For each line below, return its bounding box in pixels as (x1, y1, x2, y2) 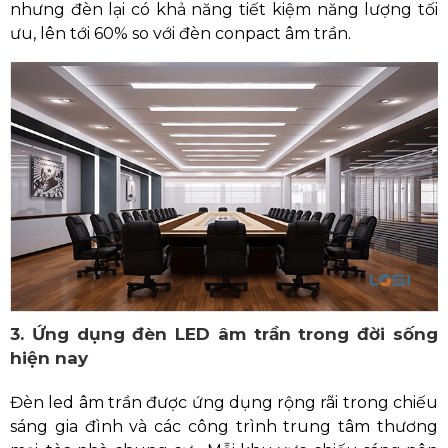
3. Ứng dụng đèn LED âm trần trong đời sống (10, 323, 438, 344)
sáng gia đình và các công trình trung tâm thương (10, 416, 438, 436)
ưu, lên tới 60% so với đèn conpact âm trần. (10, 23, 351, 43)
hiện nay (10, 347, 88, 368)
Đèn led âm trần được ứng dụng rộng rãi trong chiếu (10, 392, 438, 412)
